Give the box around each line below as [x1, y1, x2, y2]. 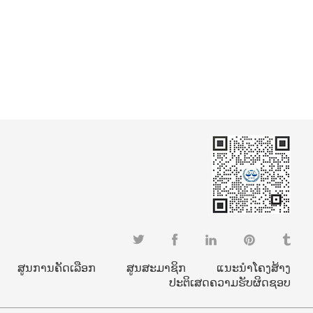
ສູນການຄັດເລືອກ [17, 260, 96, 275]
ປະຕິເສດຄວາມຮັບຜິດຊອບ [169, 275, 291, 290]
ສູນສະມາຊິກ [126, 260, 186, 275]
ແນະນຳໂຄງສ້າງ [217, 260, 291, 275]
